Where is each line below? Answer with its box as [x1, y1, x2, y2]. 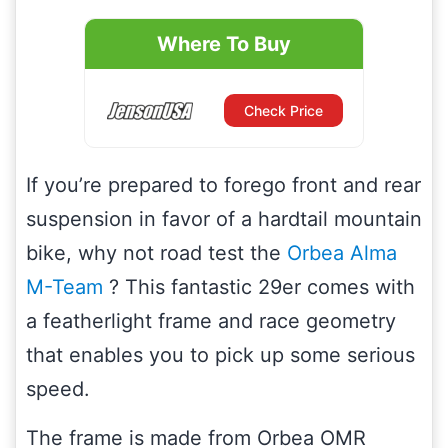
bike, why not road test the [26, 241, 287, 266]
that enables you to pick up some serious [26, 343, 415, 368]
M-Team [26, 275, 103, 300]
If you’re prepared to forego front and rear [26, 173, 421, 198]
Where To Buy [157, 32, 291, 57]
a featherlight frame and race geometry [26, 309, 396, 334]
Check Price [244, 102, 324, 120]
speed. [26, 377, 90, 402]
